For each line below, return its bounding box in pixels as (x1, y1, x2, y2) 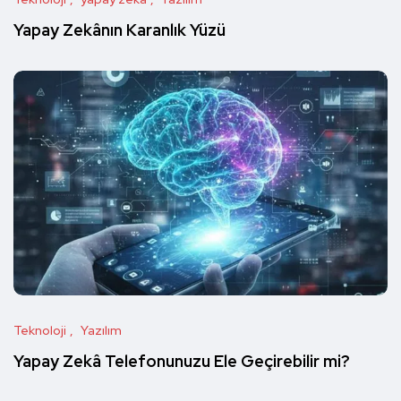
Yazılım (81, 322, 122, 339)
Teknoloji (13, 322, 66, 339)
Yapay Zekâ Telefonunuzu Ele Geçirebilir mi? (13, 351, 350, 372)
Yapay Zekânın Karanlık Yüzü (13, 20, 226, 41)
